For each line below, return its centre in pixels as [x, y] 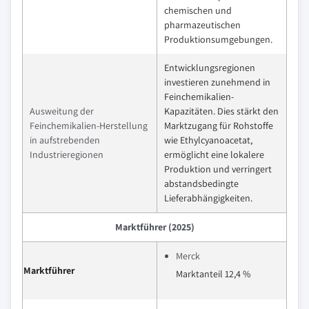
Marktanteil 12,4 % [213, 273]
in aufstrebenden [65, 140]
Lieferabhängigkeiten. [208, 198]
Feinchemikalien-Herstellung [89, 125]
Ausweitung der [62, 111]
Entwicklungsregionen [210, 67]
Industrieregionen [67, 154]
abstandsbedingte [201, 183]
